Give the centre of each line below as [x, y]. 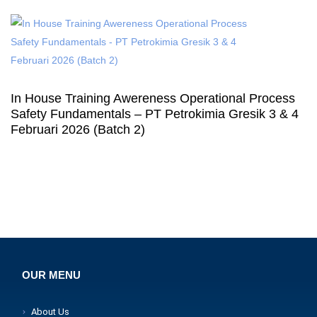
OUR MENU [51, 275]
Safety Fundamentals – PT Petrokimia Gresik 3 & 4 [155, 114]
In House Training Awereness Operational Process [153, 98]
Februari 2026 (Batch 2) [78, 129]
